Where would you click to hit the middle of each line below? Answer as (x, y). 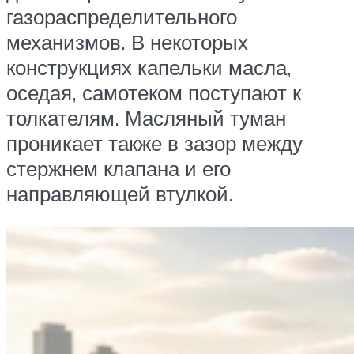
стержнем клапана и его (119, 169)
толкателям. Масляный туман (146, 118)
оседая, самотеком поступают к (154, 93)
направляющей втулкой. (120, 194)
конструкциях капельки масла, (149, 68)
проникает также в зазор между (154, 143)
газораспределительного (122, 17)
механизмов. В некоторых (127, 42)
